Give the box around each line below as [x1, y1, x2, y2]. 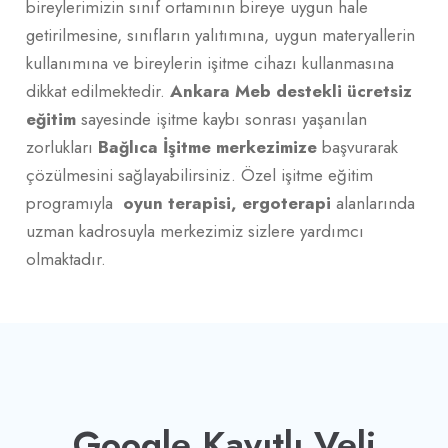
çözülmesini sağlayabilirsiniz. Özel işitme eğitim [26, 162, 373, 187]
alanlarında [331, 190, 415, 215]
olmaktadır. [26, 246, 106, 271]
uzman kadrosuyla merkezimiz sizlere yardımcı [26, 218, 364, 243]
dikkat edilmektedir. [26, 78, 170, 103]
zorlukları [26, 134, 98, 159]
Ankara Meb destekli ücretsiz [170, 78, 412, 103]
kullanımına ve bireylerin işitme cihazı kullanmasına [26, 50, 394, 75]
